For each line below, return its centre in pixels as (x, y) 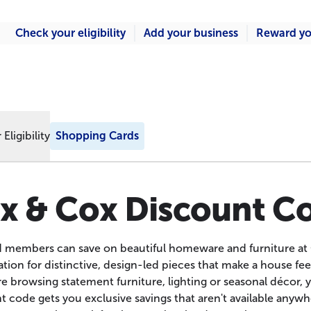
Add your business (191, 33)
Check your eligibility (70, 33)
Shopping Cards (97, 136)
